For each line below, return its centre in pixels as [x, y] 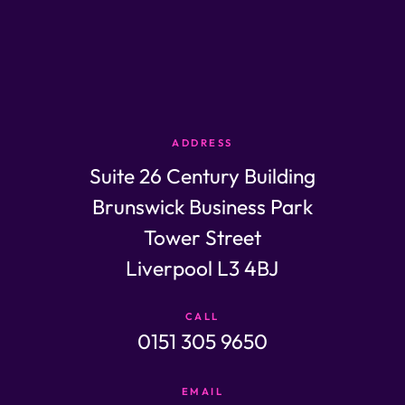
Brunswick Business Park [202, 206]
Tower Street [202, 237]
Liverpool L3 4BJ [202, 268]
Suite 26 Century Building [202, 175]
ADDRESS [202, 143]
